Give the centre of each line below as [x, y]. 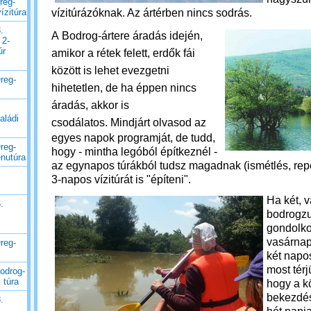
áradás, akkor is [90, 105]
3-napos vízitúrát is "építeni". [123, 179]
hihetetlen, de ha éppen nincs [124, 88]
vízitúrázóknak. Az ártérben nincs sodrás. [153, 13]
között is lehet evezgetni [110, 70]
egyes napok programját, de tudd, [133, 138]
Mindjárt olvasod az [158, 123]
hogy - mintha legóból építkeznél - [134, 152]
